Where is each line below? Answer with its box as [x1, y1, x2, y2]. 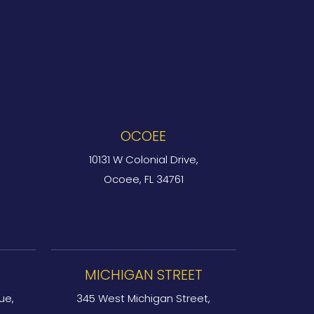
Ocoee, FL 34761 [103, 172, 184, 186]
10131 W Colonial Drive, [88, 152, 198, 167]
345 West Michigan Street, [76, 291, 211, 306]
